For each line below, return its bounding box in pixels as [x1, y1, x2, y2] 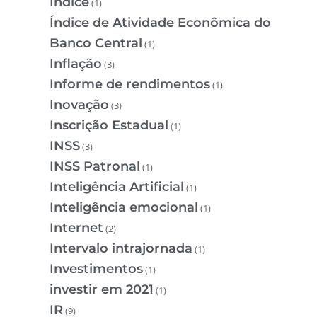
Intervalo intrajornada [50, 240, 192, 256]
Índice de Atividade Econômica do [50, 14, 271, 30]
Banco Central [50, 35, 142, 51]
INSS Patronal [50, 158, 140, 174]
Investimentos [50, 260, 143, 277]
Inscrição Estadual [50, 117, 168, 133]
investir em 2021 [50, 281, 154, 297]
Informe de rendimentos [50, 76, 210, 92]
